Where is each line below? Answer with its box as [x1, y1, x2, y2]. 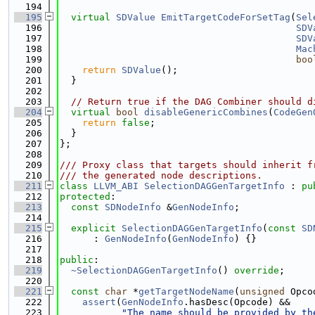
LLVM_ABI [94, 181, 139, 191]
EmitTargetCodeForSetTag [161, 12, 290, 22]
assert [82, 297, 116, 307]
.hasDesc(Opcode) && [184, 297, 290, 307]
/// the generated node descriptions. [60, 170, 262, 181]
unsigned [240, 286, 285, 297]
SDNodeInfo [105, 202, 161, 212]
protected [60, 191, 110, 202]
